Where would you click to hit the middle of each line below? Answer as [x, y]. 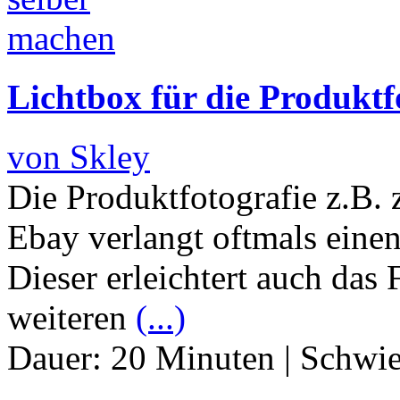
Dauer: [59, 357]
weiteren [71, 317]
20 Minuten [193, 357]
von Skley [79, 156]
